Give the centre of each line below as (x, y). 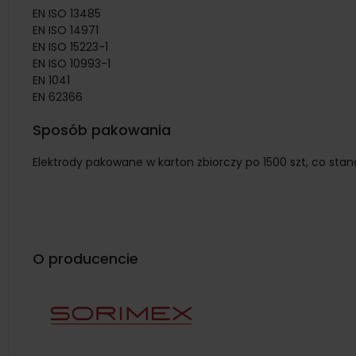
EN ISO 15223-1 (70, 47)
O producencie (85, 259)
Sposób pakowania (102, 130)
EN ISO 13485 (67, 14)
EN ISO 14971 (66, 30)
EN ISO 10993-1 (72, 64)
